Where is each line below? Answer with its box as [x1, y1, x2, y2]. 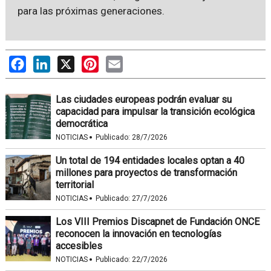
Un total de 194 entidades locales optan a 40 [55, 154, 244, 166]
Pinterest [98, 55, 138, 67]
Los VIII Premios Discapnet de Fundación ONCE [55, 215, 260, 227]
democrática [55, 117, 108, 129]
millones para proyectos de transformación [55, 166, 237, 178]
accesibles [55, 240, 102, 252]
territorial [55, 178, 94, 191]
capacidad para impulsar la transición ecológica [55, 105, 255, 117]
